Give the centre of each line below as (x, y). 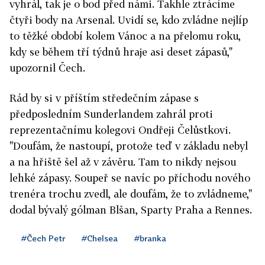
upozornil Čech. (47, 68)
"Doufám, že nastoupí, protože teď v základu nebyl (129, 146)
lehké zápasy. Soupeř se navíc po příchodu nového (130, 178)
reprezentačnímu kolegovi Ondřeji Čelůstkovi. (120, 130)
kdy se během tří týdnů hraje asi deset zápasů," (121, 52)
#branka (150, 238)
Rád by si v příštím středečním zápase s (104, 98)
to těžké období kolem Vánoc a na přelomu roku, (125, 36)
